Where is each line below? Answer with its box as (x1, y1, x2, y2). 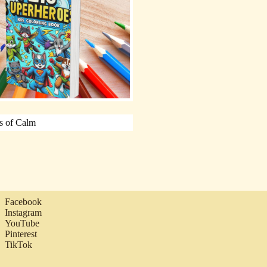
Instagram (4, 207, 42, 218)
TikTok (4, 239, 32, 250)
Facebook (4, 196, 42, 207)
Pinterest (4, 228, 37, 239)
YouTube (4, 218, 39, 228)
